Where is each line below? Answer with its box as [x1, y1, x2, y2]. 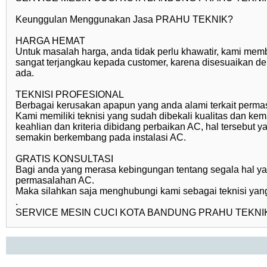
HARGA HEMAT [15, 36, 85, 46]
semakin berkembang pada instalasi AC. [15, 132, 186, 142]
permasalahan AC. [15, 175, 94, 185]
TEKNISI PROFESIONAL [15, 89, 124, 100]
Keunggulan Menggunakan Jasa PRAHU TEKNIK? [15, 14, 233, 24]
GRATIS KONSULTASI [15, 154, 113, 164]
